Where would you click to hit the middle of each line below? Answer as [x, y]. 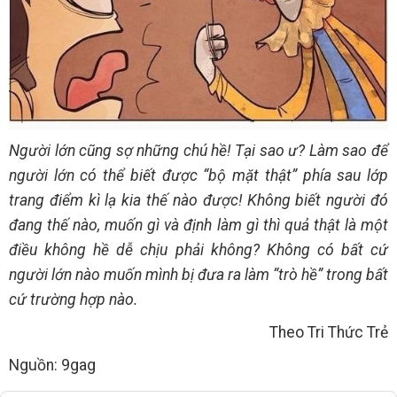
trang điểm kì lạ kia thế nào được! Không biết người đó [198, 201]
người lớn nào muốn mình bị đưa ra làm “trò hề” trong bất [198, 275]
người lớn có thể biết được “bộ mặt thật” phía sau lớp [198, 176]
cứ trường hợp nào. [74, 300]
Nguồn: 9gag [52, 366]
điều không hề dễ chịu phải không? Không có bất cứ [198, 250]
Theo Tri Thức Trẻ [329, 333]
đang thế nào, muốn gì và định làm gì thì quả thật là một [198, 226]
